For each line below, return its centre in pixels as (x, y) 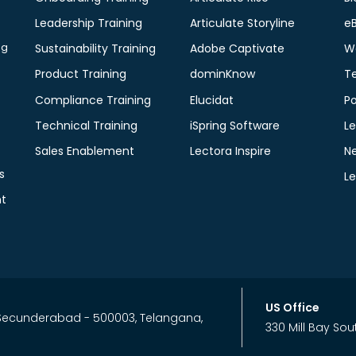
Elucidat (211, 100)
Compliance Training (93, 100)
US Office (293, 308)
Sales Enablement (84, 151)
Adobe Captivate (237, 49)
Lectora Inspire (230, 151)
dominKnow (222, 74)
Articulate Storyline (242, 23)
